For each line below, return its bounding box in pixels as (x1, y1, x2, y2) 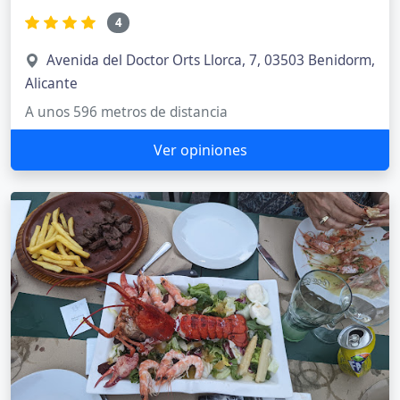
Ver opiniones (153, 139, 247, 160)
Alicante (25, 73, 78, 93)
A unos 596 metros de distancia (25, 102, 228, 121)
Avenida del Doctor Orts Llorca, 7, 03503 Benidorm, (46, 50, 375, 70)
